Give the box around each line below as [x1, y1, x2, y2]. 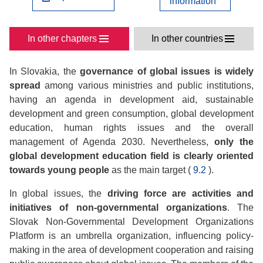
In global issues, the [9, 188, 107, 198]
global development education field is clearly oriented [9, 151, 254, 161]
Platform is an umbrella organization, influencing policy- [9, 231, 254, 241]
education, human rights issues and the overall [9, 123, 254, 133]
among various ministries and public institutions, [41, 80, 254, 90]
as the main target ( [109, 165, 191, 175]
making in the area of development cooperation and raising [9, 245, 254, 255]
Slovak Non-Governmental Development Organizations [9, 217, 254, 227]
